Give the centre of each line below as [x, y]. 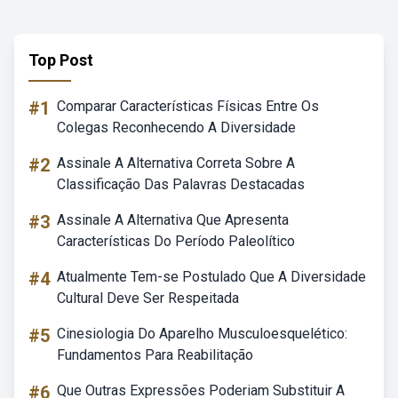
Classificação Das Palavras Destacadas [181, 184]
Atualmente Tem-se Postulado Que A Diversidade [211, 277]
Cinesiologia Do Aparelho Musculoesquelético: [202, 334]
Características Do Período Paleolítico [176, 241]
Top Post [61, 60]
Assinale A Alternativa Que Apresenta [173, 220]
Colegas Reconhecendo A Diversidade [176, 127]
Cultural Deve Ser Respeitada [148, 298]
